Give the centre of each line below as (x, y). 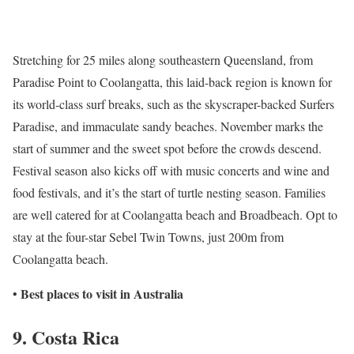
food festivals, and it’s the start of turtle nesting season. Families (169, 193)
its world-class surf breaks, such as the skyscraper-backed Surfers (173, 104)
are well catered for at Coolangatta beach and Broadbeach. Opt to (175, 215)
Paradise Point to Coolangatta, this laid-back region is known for (172, 82)
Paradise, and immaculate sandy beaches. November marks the (168, 126)
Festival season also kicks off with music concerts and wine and (171, 171)
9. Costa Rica (66, 337)
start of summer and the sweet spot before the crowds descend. (167, 149)
